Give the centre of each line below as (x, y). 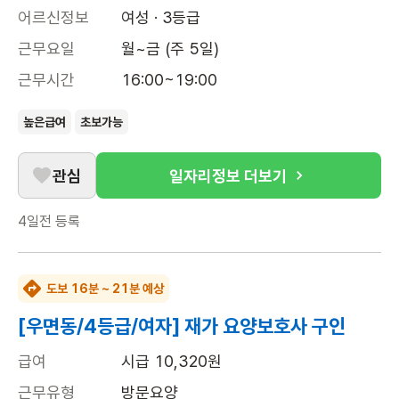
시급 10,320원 (171, 361)
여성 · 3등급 (161, 17)
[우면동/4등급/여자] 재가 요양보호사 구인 (182, 326)
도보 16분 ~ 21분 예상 (105, 289)
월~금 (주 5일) (170, 49)
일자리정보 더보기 (228, 175)
